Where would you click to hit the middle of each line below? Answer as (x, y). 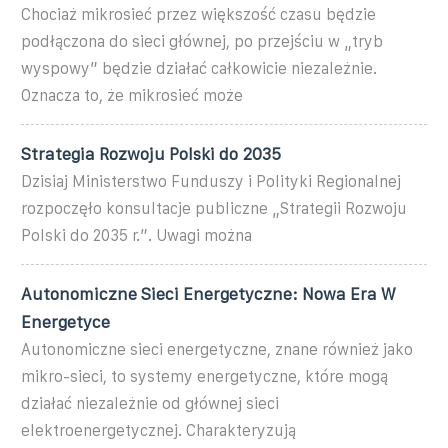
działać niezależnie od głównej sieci (150, 403)
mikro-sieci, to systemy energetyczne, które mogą (204, 376)
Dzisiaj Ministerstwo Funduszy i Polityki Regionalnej (211, 181)
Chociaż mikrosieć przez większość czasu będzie (198, 14)
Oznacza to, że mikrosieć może (132, 95)
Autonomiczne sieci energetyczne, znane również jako (217, 349)
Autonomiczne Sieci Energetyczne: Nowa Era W (208, 293)
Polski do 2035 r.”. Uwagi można (136, 235)
